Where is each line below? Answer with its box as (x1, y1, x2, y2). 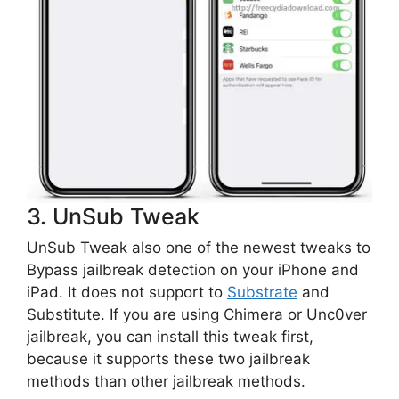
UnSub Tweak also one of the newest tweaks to (27, 239, 370, 256)
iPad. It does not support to (27, 283, 227, 301)
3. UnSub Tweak (27, 203, 199, 230)
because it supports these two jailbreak (27, 350, 310, 368)
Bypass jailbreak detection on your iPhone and (27, 261, 359, 279)
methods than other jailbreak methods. (27, 372, 305, 390)
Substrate (227, 283, 297, 301)
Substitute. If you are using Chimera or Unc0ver (27, 305, 367, 323)
